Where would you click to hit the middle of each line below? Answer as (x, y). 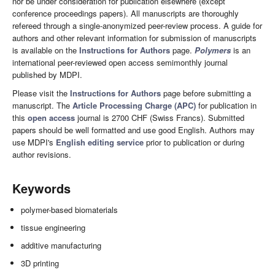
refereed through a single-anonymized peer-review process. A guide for (137, 25)
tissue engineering (53, 227)
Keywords (41, 188)
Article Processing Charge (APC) (134, 105)
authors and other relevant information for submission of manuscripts (134, 37)
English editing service (100, 142)
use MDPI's (34, 142)
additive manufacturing (61, 245)
